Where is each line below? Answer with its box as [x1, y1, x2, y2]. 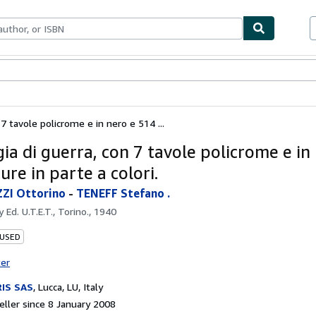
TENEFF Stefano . [76, 186, 170, 200]
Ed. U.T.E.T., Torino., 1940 [6, 205, 116, 217]
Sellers [68, 65, 99, 77]
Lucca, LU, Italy [38, 280, 103, 293]
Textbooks [20, 65, 68, 77]
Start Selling [99, 65, 155, 77]
